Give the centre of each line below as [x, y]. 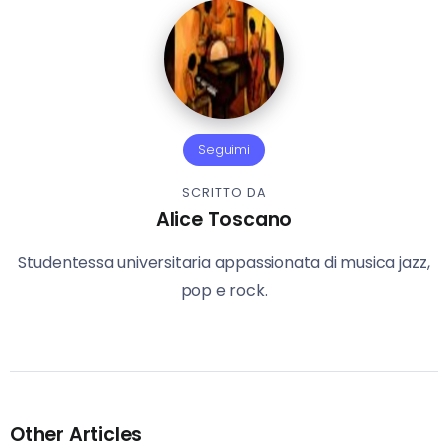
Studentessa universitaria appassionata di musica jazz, [224, 263]
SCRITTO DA [224, 193]
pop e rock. [224, 291]
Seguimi [224, 150]
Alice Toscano [224, 220]
